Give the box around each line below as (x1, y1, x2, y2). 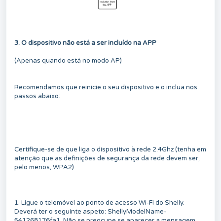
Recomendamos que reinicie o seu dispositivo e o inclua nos (14, 83, 197, 91)
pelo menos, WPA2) (14, 163, 74, 171)
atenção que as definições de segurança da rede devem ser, (14, 154, 200, 162)
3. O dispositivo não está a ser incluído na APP (14, 38, 156, 47)
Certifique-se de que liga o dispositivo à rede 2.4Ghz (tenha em (14, 145, 206, 153)
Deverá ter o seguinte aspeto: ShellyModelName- (14, 207, 166, 216)
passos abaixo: (14, 92, 60, 100)
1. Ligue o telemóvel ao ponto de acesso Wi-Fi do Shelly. (14, 198, 184, 207)
